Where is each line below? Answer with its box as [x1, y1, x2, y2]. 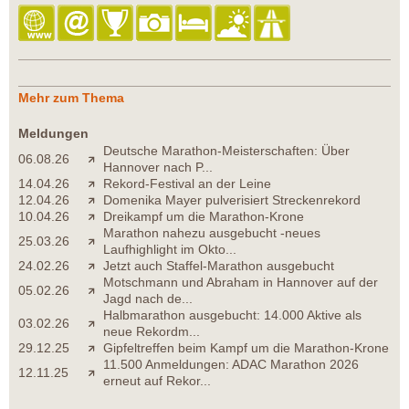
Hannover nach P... [103, 160, 213, 175]
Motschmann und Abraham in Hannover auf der [103, 275, 378, 290]
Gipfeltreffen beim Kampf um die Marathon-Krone [103, 341, 389, 356]
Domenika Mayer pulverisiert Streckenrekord [103, 193, 361, 208]
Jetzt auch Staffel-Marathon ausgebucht [103, 258, 334, 274]
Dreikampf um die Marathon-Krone [103, 209, 304, 225]
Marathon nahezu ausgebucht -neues [103, 225, 320, 241]
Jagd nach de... [103, 291, 193, 307]
